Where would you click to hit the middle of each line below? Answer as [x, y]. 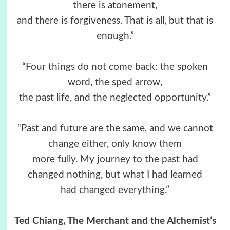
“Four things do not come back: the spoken [115, 67]
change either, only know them [115, 144]
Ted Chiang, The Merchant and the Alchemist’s [115, 221]
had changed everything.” [115, 190]
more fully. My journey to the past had [115, 160]
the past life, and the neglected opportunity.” [115, 98]
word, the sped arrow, [115, 83]
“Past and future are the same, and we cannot [115, 129]
